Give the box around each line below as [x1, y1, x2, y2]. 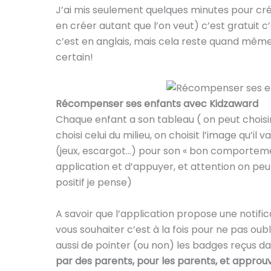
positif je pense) [56, 175, 132, 190]
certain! [56, 50, 93, 64]
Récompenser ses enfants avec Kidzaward [56, 97, 258, 111]
